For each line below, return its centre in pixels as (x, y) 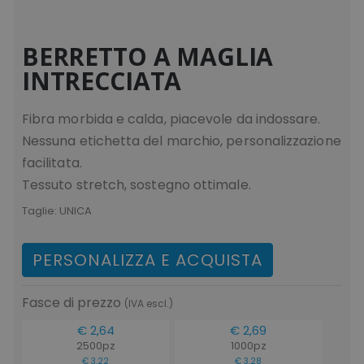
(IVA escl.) (148, 303)
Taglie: (40, 210)
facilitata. (52, 162)
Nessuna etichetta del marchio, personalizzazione (181, 141)
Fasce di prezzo (73, 302)
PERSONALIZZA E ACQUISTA (147, 260)
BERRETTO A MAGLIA (147, 56)
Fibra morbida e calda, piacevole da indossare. (171, 119)
